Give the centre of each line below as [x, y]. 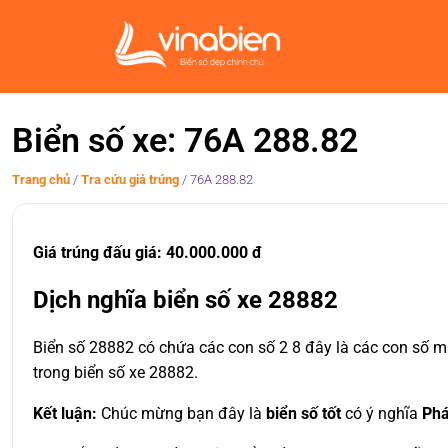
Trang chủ [41, 179]
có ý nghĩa [381, 413]
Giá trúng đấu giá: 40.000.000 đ [147, 252]
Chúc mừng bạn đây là [181, 413]
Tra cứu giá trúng [130, 179]
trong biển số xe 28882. [115, 372]
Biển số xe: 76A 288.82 [185, 140]
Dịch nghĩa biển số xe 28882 [185, 299]
